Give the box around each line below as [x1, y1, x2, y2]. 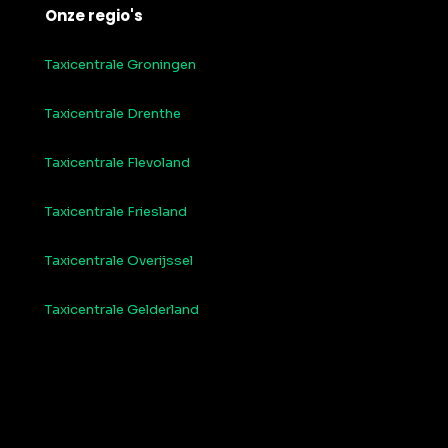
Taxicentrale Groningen [45, 56, 196, 74]
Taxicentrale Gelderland [45, 301, 199, 319]
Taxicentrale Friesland [45, 203, 187, 221]
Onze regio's [45, 5, 143, 27]
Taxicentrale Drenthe [45, 105, 181, 123]
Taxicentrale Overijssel [45, 252, 193, 270]
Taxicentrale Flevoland [45, 154, 190, 172]
